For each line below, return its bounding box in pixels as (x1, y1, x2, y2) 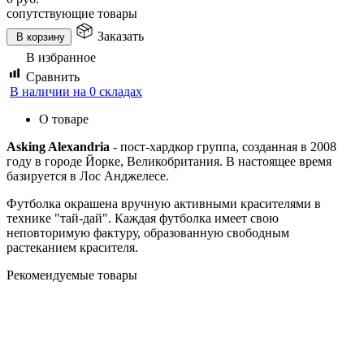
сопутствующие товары (6, 6, 137, 20)
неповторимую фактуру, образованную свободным (6, 225, 289, 240)
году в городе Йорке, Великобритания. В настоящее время (6, 154, 331, 168)
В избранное (26, 50, 96, 64)
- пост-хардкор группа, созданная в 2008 (110, 139, 336, 154)
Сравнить (26, 69, 80, 84)
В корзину (16, 30, 65, 43)
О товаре (39, 111, 89, 126)
